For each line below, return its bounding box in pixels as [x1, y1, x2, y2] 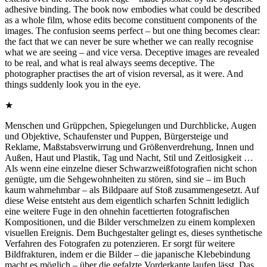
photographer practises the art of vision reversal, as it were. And [5, 68, 243, 79]
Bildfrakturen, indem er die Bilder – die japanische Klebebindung [5, 249, 250, 259]
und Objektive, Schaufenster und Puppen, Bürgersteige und [5, 131, 228, 141]
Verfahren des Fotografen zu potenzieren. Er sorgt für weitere [5, 238, 235, 249]
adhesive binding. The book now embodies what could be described [5, 4, 260, 14]
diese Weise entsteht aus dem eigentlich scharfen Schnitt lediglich [5, 195, 249, 206]
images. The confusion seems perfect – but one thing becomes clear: [5, 25, 260, 36]
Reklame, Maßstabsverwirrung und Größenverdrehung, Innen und [5, 141, 254, 152]
